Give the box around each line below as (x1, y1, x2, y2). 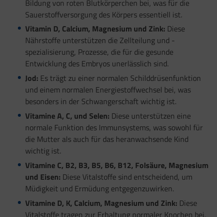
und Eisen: (25, 170, 61, 183)
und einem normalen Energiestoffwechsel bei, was (25, 84, 191, 96)
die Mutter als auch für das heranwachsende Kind (25, 133, 188, 145)
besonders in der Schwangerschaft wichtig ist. (25, 95, 176, 108)
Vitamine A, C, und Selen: (25, 110, 109, 122)
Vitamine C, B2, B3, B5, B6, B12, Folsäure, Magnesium (25, 159, 208, 171)
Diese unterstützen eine (109, 110, 191, 122)
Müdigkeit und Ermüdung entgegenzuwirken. (25, 182, 174, 194)
